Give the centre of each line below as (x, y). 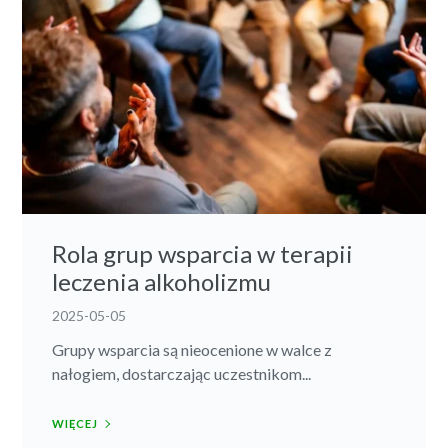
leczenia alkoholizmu (162, 281)
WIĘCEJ (75, 423)
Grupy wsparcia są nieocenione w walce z (192, 349)
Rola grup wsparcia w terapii (203, 253)
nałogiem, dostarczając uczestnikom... (182, 373)
